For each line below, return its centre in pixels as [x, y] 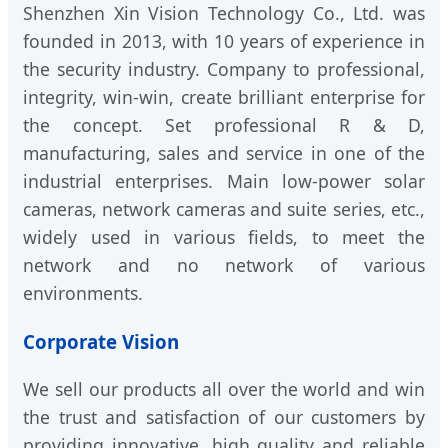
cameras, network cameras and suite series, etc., [224, 209]
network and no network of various [224, 265]
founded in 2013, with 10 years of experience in [224, 41]
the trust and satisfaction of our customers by [224, 416]
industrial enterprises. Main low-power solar [224, 181]
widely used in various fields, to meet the [224, 237]
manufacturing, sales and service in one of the [224, 153]
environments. [83, 293]
